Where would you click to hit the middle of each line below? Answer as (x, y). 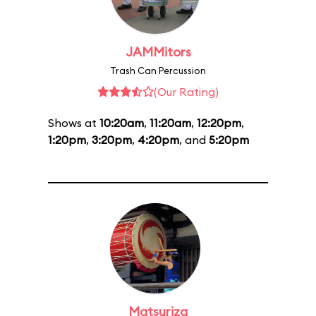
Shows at (74, 123)
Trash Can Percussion (158, 71)
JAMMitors (158, 52)
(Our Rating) (186, 92)
